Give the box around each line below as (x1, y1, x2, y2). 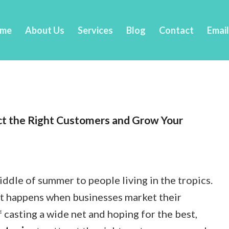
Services (78, 25, 113, 36)
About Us (25, 25, 64, 36)
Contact (159, 25, 194, 36)
